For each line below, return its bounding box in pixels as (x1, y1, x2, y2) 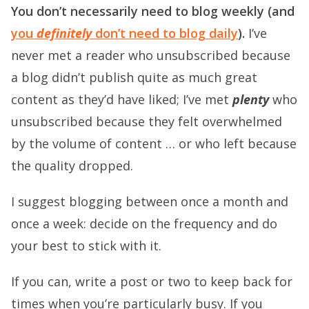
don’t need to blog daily (95, 24, 238, 41)
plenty (232, 90, 269, 108)
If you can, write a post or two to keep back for (11, 272, 292, 290)
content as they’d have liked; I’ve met (11, 90, 232, 108)
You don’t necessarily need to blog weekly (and (11, 2, 295, 19)
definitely (37, 24, 95, 41)
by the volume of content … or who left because (11, 134, 297, 152)
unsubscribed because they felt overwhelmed (11, 112, 282, 130)
